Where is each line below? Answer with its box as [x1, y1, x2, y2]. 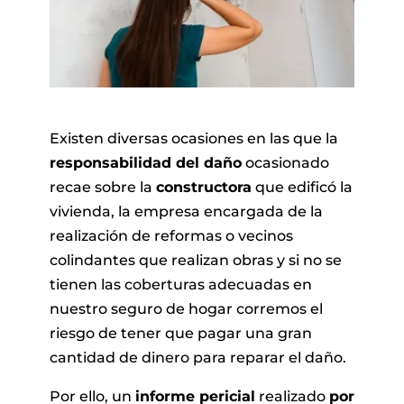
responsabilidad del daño [49, 153, 242, 171]
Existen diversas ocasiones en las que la [49, 129, 338, 147]
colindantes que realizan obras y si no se [49, 251, 342, 269]
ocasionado [241, 153, 329, 171]
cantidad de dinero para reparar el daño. [49, 348, 346, 366]
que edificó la [251, 178, 353, 196]
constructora [155, 178, 252, 196]
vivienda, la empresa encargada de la [49, 202, 323, 220]
